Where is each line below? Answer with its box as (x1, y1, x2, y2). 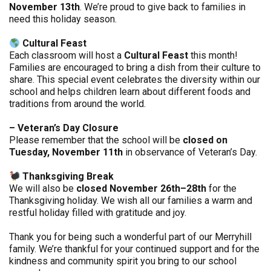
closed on (183, 134, 227, 146)
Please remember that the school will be (9, 134, 183, 146)
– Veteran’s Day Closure (9, 122, 119, 134)
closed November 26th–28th (76, 183, 206, 194)
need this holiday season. (9, 13, 117, 25)
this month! (188, 50, 238, 61)
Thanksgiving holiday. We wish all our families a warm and (9, 195, 252, 206)
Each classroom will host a (9, 50, 124, 61)
